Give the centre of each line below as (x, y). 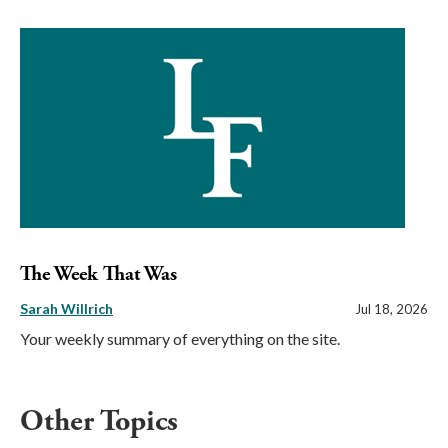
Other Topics (99, 422)
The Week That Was (98, 275)
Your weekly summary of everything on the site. (180, 339)
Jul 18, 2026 (391, 309)
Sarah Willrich (66, 309)
